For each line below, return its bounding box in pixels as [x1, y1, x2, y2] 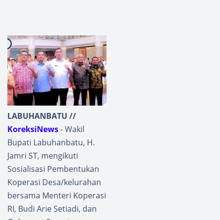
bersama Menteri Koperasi [7, 190, 106, 201]
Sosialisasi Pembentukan [7, 163, 99, 174]
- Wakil [58, 123, 84, 135]
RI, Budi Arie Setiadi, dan [7, 203, 97, 214]
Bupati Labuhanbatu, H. [7, 137, 95, 148]
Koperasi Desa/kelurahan [7, 176, 101, 188]
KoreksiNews [7, 123, 58, 135]
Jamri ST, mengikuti [7, 150, 78, 161]
